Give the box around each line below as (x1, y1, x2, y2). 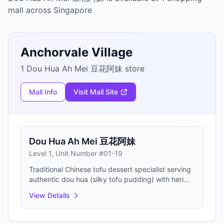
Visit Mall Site (73, 87, 118, 96)
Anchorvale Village (20, 45, 132, 59)
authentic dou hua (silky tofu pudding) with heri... (29, 175, 189, 183)
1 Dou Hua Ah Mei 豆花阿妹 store (20, 63, 144, 73)
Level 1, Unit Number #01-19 (29, 149, 122, 157)
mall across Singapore (8, 5, 92, 15)
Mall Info (29, 87, 57, 96)
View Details (29, 191, 70, 199)
